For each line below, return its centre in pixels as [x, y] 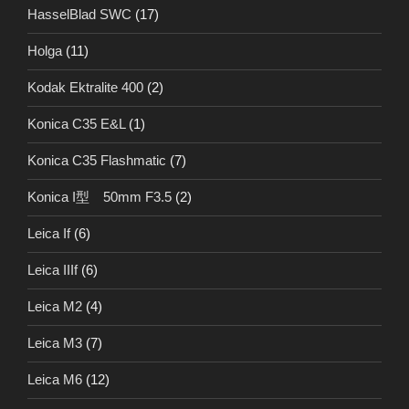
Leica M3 [55, 343]
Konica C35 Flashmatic [97, 161]
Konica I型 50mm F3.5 [100, 197]
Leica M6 [55, 380]
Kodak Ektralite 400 [85, 88]
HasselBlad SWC [79, 15]
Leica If [49, 234]
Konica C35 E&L [76, 124]
